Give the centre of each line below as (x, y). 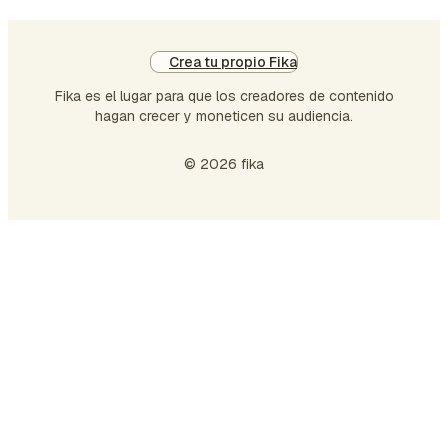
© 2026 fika (224, 164)
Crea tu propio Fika (233, 62)
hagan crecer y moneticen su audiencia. (224, 116)
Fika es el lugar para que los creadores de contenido (224, 96)
